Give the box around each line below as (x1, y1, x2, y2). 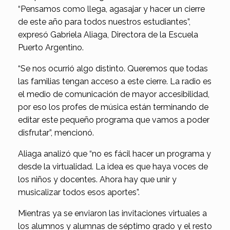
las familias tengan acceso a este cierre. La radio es (18, 76, 212, 87)
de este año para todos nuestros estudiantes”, (18, 17, 190, 27)
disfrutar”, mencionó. (18, 128, 94, 138)
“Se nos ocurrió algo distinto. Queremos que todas (18, 64, 208, 74)
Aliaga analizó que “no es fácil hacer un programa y (18, 149, 211, 159)
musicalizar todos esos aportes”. (18, 187, 140, 198)
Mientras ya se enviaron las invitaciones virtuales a (18, 208, 207, 219)
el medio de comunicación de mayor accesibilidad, (18, 89, 209, 100)
